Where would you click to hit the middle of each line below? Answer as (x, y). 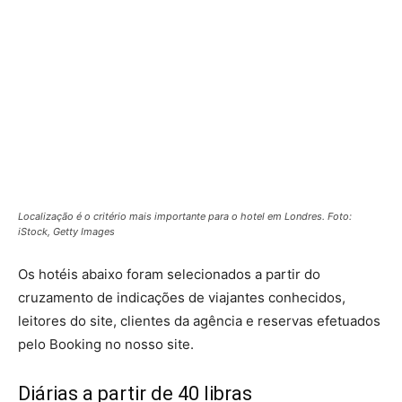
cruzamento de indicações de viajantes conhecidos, (182, 297)
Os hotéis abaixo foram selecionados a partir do (169, 274)
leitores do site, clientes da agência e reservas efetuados (199, 320)
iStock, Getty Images (66, 231)
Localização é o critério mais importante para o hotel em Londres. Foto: (185, 216)
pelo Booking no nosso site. (106, 344)
